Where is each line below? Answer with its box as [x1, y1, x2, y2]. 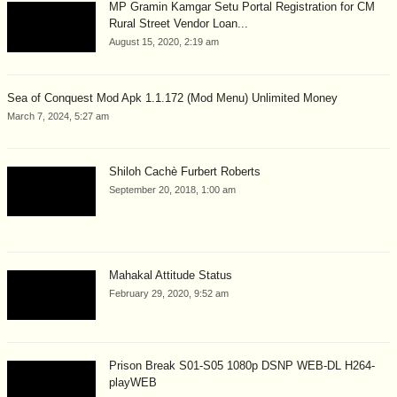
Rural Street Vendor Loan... [109, 17, 248, 31]
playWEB [109, 376, 157, 390]
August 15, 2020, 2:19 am [109, 36, 219, 48]
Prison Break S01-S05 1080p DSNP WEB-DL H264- [109, 359, 375, 373]
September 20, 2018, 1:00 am [109, 183, 236, 195]
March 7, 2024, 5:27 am [7, 110, 109, 121]
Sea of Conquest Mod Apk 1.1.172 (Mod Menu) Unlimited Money [7, 90, 338, 105]
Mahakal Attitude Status [109, 268, 232, 282]
